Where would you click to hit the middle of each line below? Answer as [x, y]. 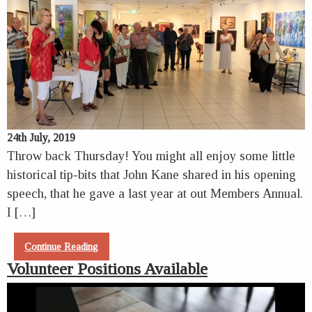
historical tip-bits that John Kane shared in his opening [151, 174]
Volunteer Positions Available [107, 269]
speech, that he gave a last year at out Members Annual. [155, 193]
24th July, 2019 [41, 137]
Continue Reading [62, 246]
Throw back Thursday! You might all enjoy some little [151, 155]
